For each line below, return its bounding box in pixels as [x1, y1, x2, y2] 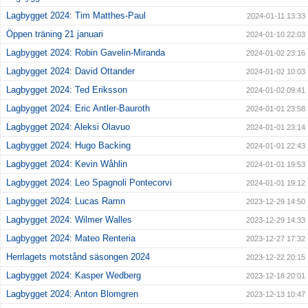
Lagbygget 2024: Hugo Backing [6, 140, 131, 151]
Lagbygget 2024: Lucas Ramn [6, 196, 125, 207]
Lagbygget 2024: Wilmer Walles [6, 214, 132, 225]
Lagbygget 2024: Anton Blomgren [6, 289, 138, 300]
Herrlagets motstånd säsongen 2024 [6, 252, 150, 263]
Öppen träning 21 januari [6, 29, 103, 40]
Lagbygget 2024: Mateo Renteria [6, 233, 135, 244]
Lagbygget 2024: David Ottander [6, 66, 135, 77]
